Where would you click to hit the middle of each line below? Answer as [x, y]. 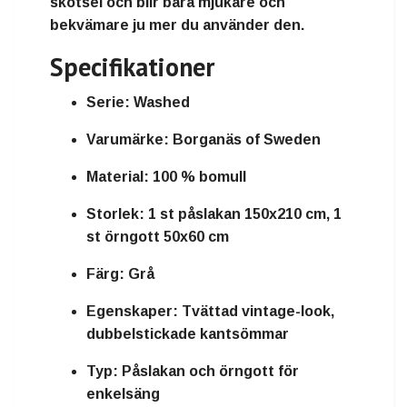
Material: [118, 177]
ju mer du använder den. [217, 25]
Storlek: [115, 214]
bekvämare [89, 25]
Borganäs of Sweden [245, 140]
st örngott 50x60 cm [158, 237]
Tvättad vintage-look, [256, 312]
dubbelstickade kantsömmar [188, 334]
